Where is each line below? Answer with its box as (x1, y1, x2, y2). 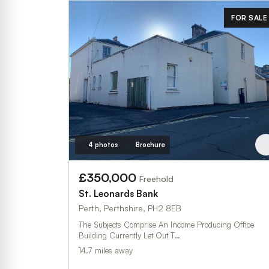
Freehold (139, 173, 174, 184)
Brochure (135, 140, 165, 149)
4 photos (88, 140, 118, 149)
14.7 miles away (79, 245, 133, 255)
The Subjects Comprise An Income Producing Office (79, 219, 254, 229)
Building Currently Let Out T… (79, 230, 180, 240)
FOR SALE (231, 13, 267, 22)
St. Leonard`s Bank (79, 187, 158, 199)
